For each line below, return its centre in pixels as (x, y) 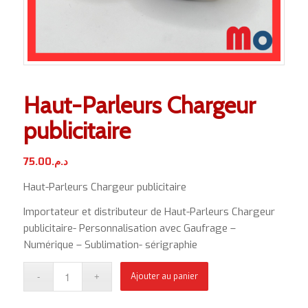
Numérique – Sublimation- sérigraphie (110, 245)
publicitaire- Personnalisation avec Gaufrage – (129, 229)
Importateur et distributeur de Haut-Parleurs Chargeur (149, 212)
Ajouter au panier (165, 277)
